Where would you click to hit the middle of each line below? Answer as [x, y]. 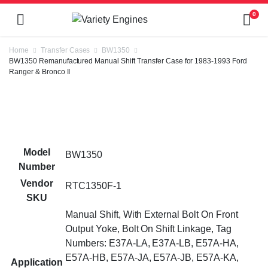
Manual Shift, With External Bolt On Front [152, 214]
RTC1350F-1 [93, 186]
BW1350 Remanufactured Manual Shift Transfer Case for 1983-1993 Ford [128, 61]
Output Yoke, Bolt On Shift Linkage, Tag [148, 229]
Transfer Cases [65, 50]
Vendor [37, 183]
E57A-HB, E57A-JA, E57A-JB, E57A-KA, [152, 258]
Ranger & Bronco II [40, 72]
